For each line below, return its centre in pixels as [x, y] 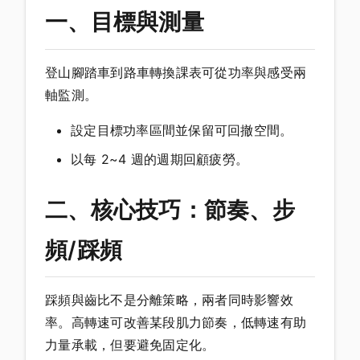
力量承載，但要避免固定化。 [130, 345]
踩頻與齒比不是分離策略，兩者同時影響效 [169, 300]
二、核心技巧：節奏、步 [170, 209]
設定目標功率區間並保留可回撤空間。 [182, 130]
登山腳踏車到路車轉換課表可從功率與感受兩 [176, 72]
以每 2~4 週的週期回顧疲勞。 [160, 159]
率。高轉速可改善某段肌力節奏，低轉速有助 [176, 323]
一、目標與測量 [125, 22]
